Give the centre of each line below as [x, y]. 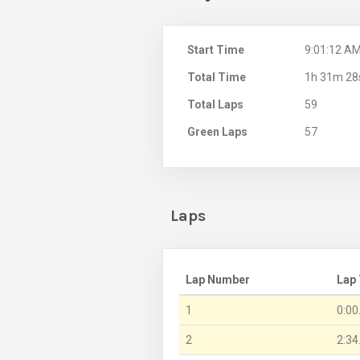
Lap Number [218, 279]
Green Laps [217, 131]
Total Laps [215, 104]
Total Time [217, 77]
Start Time [216, 49]
